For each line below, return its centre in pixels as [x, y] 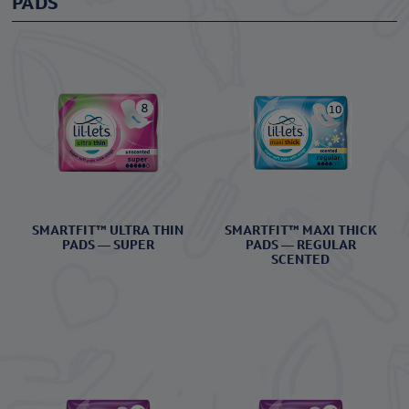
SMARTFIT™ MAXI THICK [300, 231]
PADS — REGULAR [300, 245]
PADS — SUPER [108, 245]
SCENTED [301, 260]
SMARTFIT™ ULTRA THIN [108, 231]
